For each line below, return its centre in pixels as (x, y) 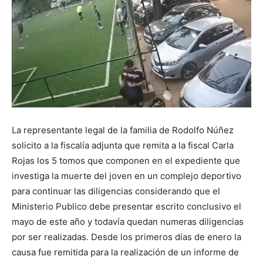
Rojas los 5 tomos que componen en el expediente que (126, 161)
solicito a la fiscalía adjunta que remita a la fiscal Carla (123, 146)
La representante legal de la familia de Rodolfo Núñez (123, 130)
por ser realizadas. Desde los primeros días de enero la (127, 237)
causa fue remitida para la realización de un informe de (125, 252)
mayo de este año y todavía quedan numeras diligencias (128, 222)
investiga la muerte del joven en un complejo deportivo (127, 176)
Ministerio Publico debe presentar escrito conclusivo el (127, 207)
